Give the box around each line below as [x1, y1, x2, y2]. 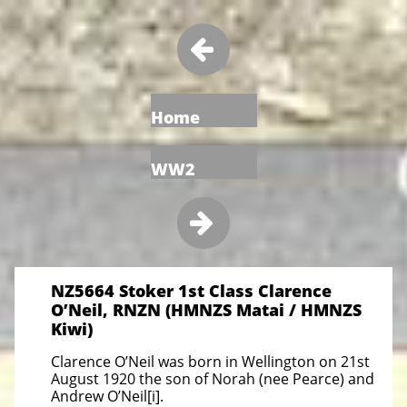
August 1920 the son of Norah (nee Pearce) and [51, 369, 374, 389]
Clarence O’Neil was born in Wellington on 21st [51, 352, 370, 372]
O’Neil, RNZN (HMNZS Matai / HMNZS [51, 299, 362, 321]
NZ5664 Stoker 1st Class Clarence [51, 280, 332, 302]
